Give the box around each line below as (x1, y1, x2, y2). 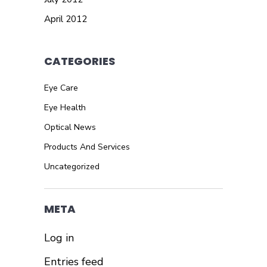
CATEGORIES (44, 53, 115, 69)
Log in (44, 230, 74, 245)
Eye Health (44, 101, 86, 113)
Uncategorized (44, 160, 100, 172)
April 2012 (44, 13, 87, 25)
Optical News (44, 121, 96, 133)
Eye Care (44, 82, 78, 94)
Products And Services (44, 141, 130, 153)
